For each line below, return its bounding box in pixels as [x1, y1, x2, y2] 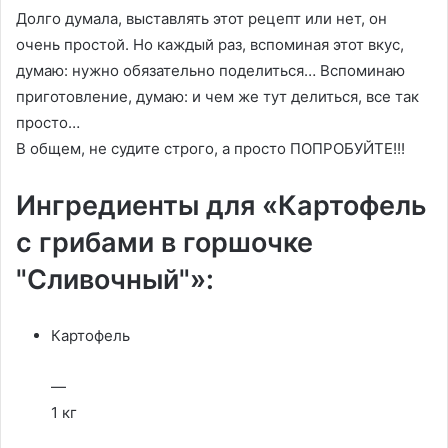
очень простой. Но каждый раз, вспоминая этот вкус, [16, 35, 404, 54]
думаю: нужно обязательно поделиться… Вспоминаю [16, 61, 405, 80]
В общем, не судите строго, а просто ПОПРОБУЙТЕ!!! [16, 139, 405, 158]
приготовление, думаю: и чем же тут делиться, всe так [16, 87, 419, 106]
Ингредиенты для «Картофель [16, 189, 427, 222]
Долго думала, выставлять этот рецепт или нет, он [16, 9, 387, 28]
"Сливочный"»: [16, 263, 214, 296]
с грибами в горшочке [16, 226, 313, 259]
